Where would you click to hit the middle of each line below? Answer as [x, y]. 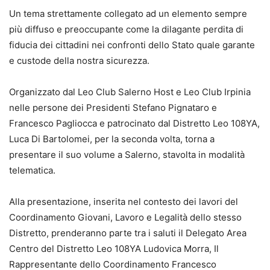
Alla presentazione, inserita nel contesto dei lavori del [124, 202]
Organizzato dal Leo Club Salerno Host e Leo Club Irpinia [130, 92]
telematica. [32, 171]
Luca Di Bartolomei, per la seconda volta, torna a [112, 139]
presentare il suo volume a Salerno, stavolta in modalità [127, 155]
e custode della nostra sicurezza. [79, 61]
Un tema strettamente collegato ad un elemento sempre [128, 14]
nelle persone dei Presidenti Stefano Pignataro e [113, 108]
